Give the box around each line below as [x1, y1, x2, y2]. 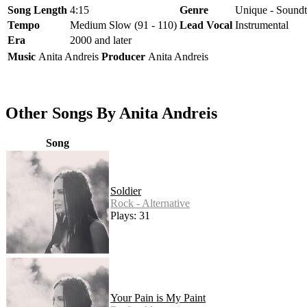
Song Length [8, 3, 67, 16]
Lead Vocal [180, 19, 232, 31]
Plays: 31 [110, 209, 150, 221]
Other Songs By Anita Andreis [5, 103, 217, 122]
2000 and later [70, 34, 132, 46]
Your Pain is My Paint [110, 291, 206, 304]
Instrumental [235, 19, 288, 31]
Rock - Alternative [110, 197, 190, 209]
